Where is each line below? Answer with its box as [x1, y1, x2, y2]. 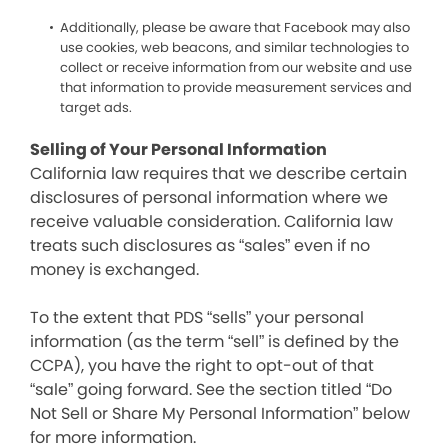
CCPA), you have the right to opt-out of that [30, 354, 374, 377]
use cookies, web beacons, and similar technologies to [60, 38, 409, 57]
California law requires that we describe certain [30, 162, 407, 185]
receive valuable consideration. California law [30, 210, 393, 233]
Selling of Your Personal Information [30, 138, 327, 161]
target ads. [60, 98, 132, 117]
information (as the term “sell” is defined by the [30, 330, 399, 353]
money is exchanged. [30, 258, 199, 281]
